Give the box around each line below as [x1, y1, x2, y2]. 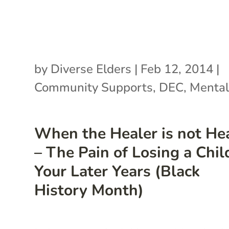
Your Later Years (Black [34, 161, 200, 182]
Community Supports [34, 79, 153, 96]
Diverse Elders [51, 60, 132, 77]
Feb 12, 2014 [141, 60, 214, 77]
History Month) [34, 179, 144, 201]
